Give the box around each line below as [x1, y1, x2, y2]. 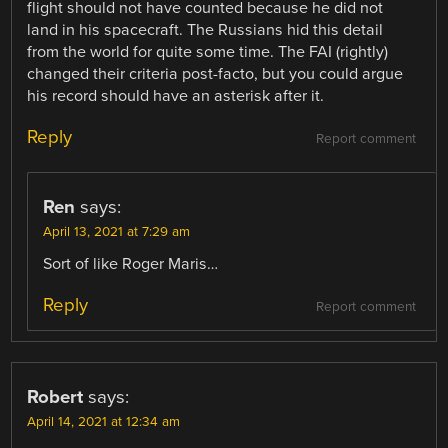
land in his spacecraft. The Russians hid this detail [27, 20, 384, 41]
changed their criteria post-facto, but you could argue [27, 64, 404, 85]
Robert [27, 386, 84, 409]
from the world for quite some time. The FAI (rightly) [27, 42, 389, 63]
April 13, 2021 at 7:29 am [43, 224, 191, 241]
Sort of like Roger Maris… [43, 254, 219, 275]
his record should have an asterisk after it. [27, 86, 325, 107]
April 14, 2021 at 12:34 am [27, 414, 181, 431]
